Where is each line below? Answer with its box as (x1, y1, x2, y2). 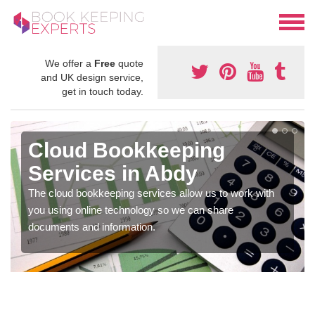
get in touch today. (62, 86, 143, 98)
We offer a (45, 58, 94, 70)
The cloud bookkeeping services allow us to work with (28, 187, 274, 200)
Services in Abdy (28, 162, 198, 186)
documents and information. (28, 221, 155, 233)
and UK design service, (41, 72, 143, 84)
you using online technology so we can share (28, 204, 233, 217)
